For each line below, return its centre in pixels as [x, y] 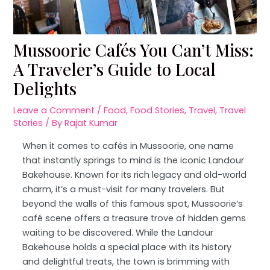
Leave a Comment [54, 111]
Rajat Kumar [91, 123]
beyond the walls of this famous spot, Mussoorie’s [133, 203]
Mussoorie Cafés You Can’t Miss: [134, 50]
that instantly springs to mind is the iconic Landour [133, 160]
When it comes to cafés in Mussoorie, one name [128, 146]
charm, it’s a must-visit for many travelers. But [124, 189]
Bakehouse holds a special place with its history [127, 247]
